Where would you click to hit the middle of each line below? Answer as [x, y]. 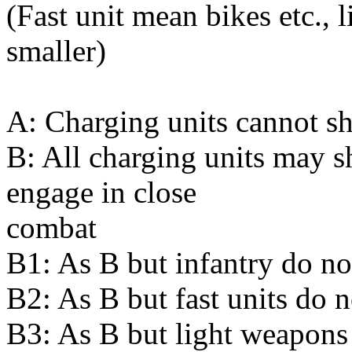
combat [51, 227]
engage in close [101, 192]
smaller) [56, 50]
